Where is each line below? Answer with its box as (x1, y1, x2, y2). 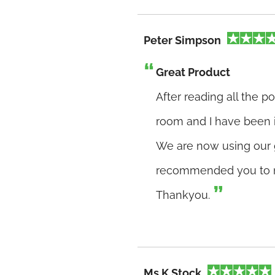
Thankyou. (156, 188, 210, 201)
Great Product (156, 66, 230, 79)
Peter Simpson (144, 34, 221, 47)
